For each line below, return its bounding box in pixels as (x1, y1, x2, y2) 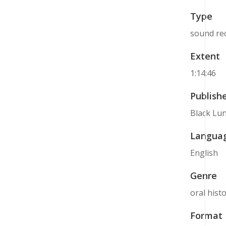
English (190, 147, 218, 159)
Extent (190, 50, 220, 63)
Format (190, 209, 222, 222)
